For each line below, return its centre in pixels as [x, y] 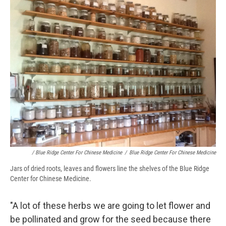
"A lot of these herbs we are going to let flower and [110, 206]
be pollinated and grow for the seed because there [110, 219]
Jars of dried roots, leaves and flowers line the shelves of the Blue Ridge [110, 169]
